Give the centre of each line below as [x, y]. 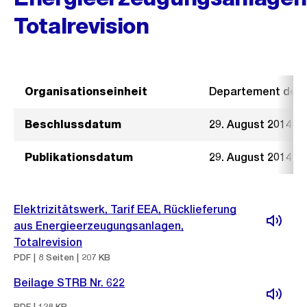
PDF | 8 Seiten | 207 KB [62, 257]
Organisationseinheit [86, 91]
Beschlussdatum [73, 124]
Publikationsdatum [79, 157]
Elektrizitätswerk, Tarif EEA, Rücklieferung [125, 209]
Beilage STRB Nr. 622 [69, 283]
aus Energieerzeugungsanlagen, [99, 226]
